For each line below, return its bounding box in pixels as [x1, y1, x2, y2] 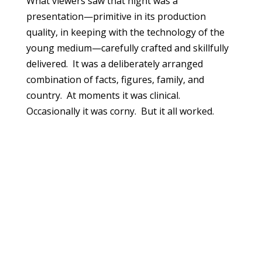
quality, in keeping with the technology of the [26, 26, 225, 39]
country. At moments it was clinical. [26, 89, 182, 102]
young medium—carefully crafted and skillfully [26, 42, 229, 55]
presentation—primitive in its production [26, 10, 206, 23]
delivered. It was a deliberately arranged [26, 57, 203, 71]
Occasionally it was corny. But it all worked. [26, 105, 214, 118]
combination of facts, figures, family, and [26, 73, 204, 87]
